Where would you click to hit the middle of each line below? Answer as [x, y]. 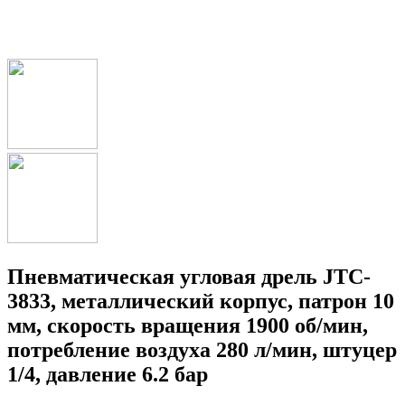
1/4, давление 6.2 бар [108, 374]
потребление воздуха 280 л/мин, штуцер [202, 349]
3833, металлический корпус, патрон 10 [201, 301]
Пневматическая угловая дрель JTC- [189, 276]
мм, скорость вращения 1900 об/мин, [188, 325]
